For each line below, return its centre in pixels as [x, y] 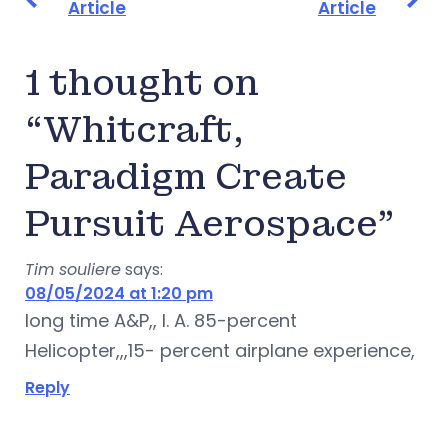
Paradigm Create [186, 178]
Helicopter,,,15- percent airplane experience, [222, 351]
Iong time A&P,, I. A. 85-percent [161, 321]
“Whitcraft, [134, 131]
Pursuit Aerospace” [210, 225]
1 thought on [142, 84]
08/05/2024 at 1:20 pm [119, 294]
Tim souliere [73, 270]
